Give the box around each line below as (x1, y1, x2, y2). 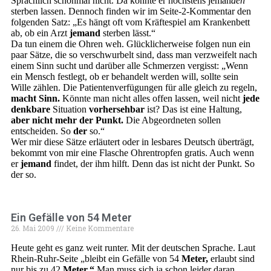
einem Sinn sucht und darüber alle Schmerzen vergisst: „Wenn (11, 60, 248, 71)
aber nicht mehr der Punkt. (11, 115, 123, 125)
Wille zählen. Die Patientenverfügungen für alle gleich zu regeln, (11, 82, 257, 93)
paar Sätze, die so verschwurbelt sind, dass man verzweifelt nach (11, 50, 257, 60)
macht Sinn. (11, 93, 60, 103)
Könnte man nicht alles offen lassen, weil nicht (60, 93, 240, 103)
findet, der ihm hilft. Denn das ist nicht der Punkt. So (51, 158, 255, 169)
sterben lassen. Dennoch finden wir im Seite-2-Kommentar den (11, 6, 251, 16)
